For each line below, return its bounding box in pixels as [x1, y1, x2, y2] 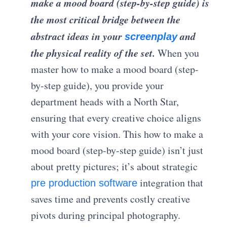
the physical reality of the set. [31, 45, 156, 60]
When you [155, 46, 200, 60]
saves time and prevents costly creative [31, 192, 191, 206]
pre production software [31, 177, 138, 188]
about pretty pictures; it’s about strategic [31, 159, 198, 173]
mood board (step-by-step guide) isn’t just [31, 143, 204, 157]
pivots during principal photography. [31, 208, 181, 222]
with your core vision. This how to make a [31, 127, 204, 141]
